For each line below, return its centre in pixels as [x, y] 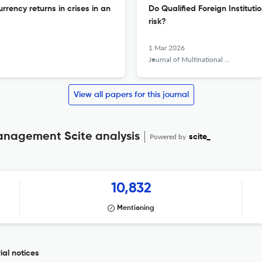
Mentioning [136, 208]
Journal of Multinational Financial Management [187, 59]
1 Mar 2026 [167, 48]
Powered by [169, 137]
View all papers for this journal [131, 95]
